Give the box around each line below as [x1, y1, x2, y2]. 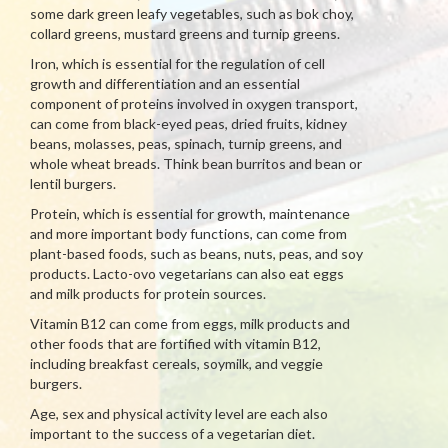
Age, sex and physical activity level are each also [30, 405, 328, 422]
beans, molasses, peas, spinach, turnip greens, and [30, 135, 342, 152]
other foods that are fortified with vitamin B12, [30, 335, 321, 352]
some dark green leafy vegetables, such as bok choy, [30, 5, 354, 22]
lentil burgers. [30, 175, 116, 192]
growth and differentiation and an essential [30, 75, 300, 92]
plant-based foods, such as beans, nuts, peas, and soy [30, 245, 363, 262]
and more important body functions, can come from [30, 225, 347, 242]
